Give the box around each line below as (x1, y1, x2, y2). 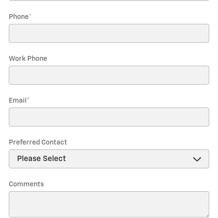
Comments (9, 181, 44, 188)
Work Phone (9, 55, 47, 62)
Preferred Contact (9, 139, 67, 146)
